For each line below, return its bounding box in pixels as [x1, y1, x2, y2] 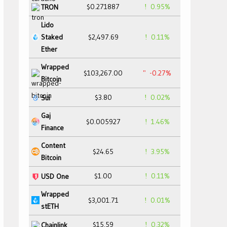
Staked [41, 32, 63, 42]
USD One [41, 171, 69, 181]
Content [41, 141, 65, 150]
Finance [41, 123, 64, 132]
